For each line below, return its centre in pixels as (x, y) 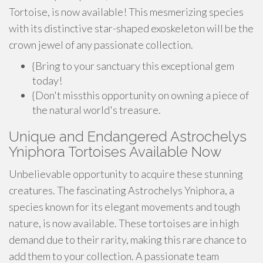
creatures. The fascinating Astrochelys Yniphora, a (122, 190)
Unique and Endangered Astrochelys (128, 136)
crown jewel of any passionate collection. (101, 45)
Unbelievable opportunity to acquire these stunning (126, 174)
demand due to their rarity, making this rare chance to (128, 240)
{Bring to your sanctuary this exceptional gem (133, 66)
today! (47, 80)
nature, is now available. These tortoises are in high (124, 223)
